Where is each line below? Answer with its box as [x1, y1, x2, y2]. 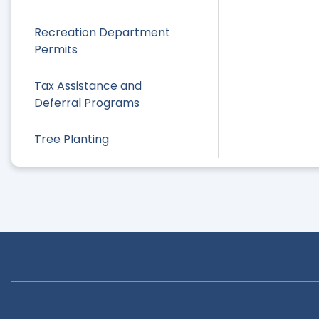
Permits [34, 41, 78, 58]
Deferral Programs [34, 94, 140, 111]
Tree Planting [34, 131, 109, 148]
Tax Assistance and [34, 77, 142, 94]
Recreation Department [34, 23, 170, 41]
